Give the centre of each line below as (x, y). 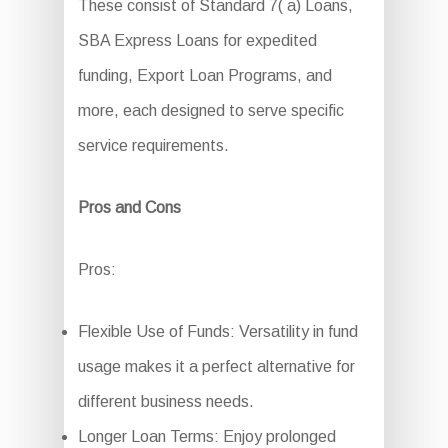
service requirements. (153, 146)
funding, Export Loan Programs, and (204, 76)
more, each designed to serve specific (210, 111)
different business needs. (165, 402)
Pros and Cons (129, 208)
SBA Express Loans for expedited (197, 41)
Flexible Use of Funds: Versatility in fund (217, 332)
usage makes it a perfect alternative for (216, 367)
